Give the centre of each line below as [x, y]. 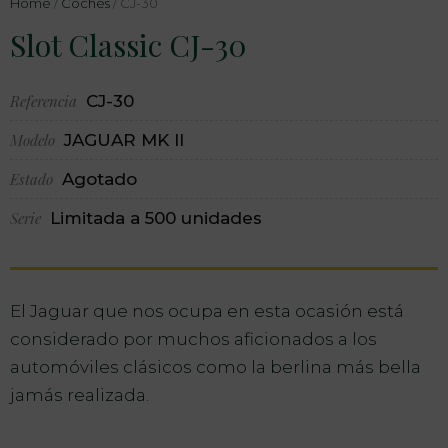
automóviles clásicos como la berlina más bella [215, 367]
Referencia [45, 101]
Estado [33, 179]
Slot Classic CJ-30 [128, 45]
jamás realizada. [79, 395]
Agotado [99, 179]
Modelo [34, 140]
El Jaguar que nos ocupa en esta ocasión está [207, 311]
